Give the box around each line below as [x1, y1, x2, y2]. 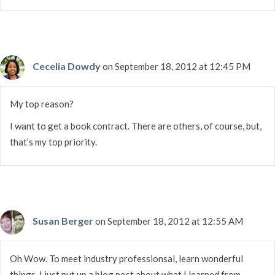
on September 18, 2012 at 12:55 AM [95, 215, 243, 227]
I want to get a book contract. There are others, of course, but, [10, 120, 261, 131]
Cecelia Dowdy [33, 60, 101, 72]
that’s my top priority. [10, 136, 97, 147]
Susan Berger [33, 214, 93, 227]
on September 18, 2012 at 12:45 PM [103, 60, 250, 72]
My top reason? [10, 98, 74, 109]
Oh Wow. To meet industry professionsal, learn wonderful [10, 252, 243, 264]
